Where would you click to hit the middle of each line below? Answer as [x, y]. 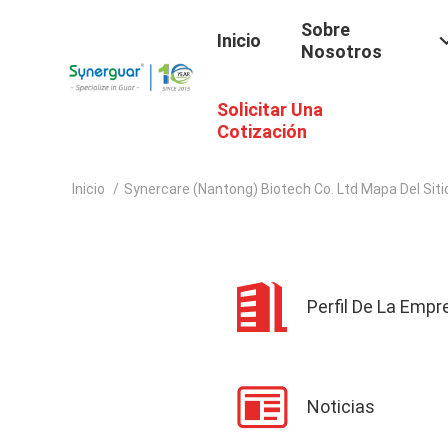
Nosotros [341, 52]
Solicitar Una [270, 110]
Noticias [341, 406]
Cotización [262, 132]
